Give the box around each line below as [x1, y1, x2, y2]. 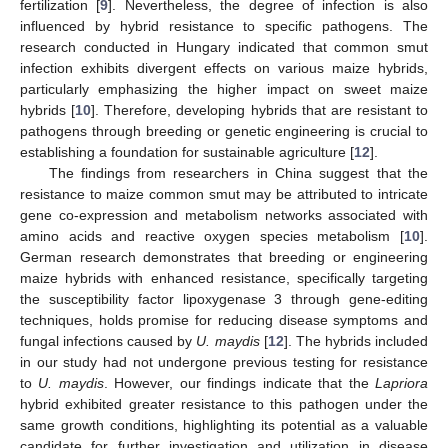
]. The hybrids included [283, 332, 429, 349]
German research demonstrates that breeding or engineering [20, 248, 428, 265]
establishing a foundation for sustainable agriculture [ [20, 143, 354, 160]
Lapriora [375, 374, 429, 391]
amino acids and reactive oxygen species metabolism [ [20, 227, 404, 244]
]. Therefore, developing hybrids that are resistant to [91, 101, 428, 118]
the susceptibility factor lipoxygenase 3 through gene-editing [20, 290, 428, 307]
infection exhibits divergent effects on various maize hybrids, [20, 59, 428, 76]
